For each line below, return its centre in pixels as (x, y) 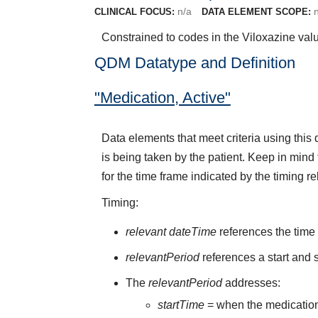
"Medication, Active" (162, 97)
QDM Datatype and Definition (194, 62)
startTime (182, 305)
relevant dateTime (171, 232)
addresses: (253, 283)
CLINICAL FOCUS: (134, 11)
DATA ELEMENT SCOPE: (256, 11)
